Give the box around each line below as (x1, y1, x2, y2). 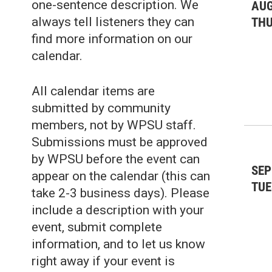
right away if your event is (32, 254, 175, 268)
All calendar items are (32, 84, 155, 98)
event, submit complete (32, 220, 162, 234)
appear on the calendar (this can (32, 169, 210, 183)
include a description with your (32, 203, 204, 217)
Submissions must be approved (32, 135, 208, 149)
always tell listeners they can (32, 15, 194, 29)
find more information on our (32, 32, 192, 46)
